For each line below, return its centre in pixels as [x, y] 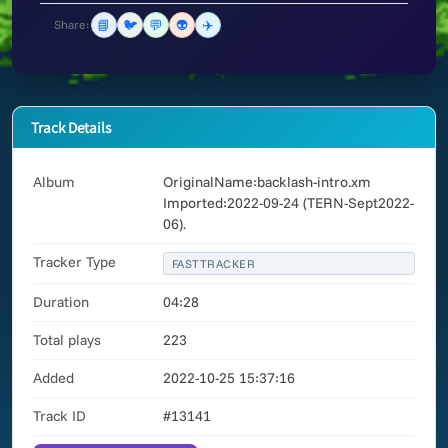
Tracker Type [74, 262]
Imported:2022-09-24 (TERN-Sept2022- [288, 203]
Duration [61, 302]
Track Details [71, 127]
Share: [71, 24]
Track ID [59, 416]
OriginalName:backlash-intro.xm [267, 182]
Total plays [67, 340]
